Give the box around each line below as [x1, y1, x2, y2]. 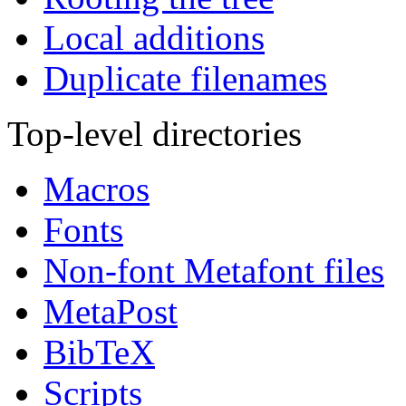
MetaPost [43, 292, 178, 332]
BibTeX [43, 333, 155, 372]
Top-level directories [7, 114, 302, 154]
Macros [43, 169, 150, 209]
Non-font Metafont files [43, 251, 384, 291]
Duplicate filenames [43, 59, 327, 99]
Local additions [43, 18, 265, 58]
